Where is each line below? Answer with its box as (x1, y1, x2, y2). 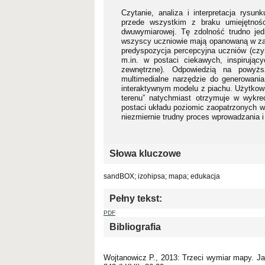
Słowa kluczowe (109, 148, 181, 159)
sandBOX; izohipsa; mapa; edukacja (104, 172, 220, 180)
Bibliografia (109, 221, 161, 232)
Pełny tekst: (109, 193, 162, 203)
